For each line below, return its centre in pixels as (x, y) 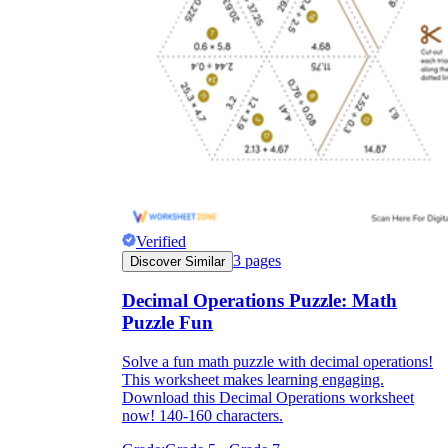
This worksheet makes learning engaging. (253, 379)
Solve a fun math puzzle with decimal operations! (277, 361)
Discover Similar (177, 261)
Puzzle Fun (167, 323)
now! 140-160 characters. (202, 415)
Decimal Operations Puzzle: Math (259, 301)
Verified (161, 241)
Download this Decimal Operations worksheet (268, 397)
